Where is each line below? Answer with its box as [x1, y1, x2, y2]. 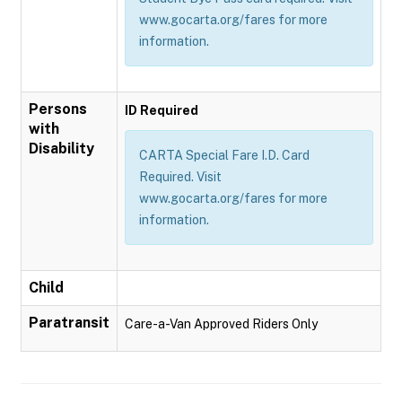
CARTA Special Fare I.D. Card [139, 148, 310, 162]
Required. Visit [139, 170, 222, 184]
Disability [29, 140, 94, 157]
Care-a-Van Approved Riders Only [125, 317, 318, 331]
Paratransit [29, 314, 109, 331]
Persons [29, 100, 87, 118]
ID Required [125, 103, 198, 118]
